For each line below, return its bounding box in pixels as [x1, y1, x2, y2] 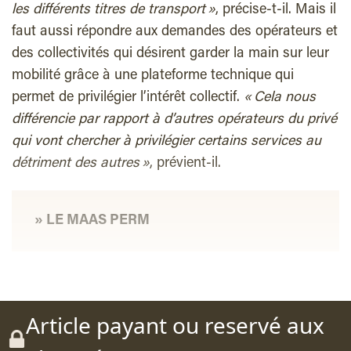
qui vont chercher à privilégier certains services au [12, 135, 321, 150]
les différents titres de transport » [12, 3, 215, 18]
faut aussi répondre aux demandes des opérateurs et [12, 25, 338, 40]
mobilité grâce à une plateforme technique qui [12, 69, 294, 84]
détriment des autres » [12, 157, 150, 172]
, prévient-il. [150, 157, 221, 172]
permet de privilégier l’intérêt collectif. [12, 91, 244, 106]
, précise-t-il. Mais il [215, 3, 336, 18]
